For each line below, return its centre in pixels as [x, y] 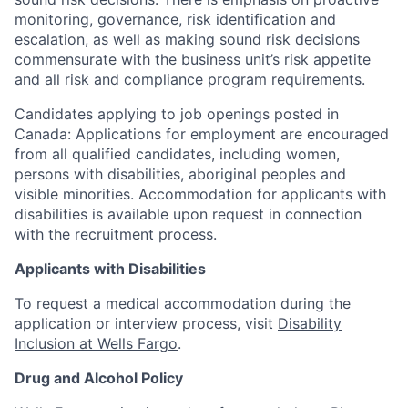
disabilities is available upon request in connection [188, 214]
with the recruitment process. [116, 234]
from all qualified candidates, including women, [177, 154]
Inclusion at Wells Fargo [96, 343]
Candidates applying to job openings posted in [177, 114]
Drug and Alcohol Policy [99, 378]
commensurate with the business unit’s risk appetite [193, 59]
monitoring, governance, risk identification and [175, 19]
